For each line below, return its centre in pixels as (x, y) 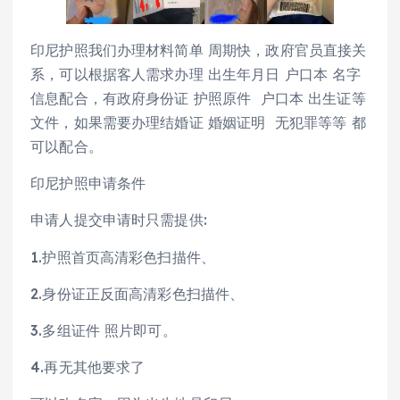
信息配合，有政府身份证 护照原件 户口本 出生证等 (198, 99)
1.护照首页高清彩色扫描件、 (123, 257)
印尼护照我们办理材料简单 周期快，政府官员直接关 (199, 50)
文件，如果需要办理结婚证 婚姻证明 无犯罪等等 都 (198, 123)
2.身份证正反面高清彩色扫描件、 (137, 293)
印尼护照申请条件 (88, 183)
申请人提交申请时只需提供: (119, 220)
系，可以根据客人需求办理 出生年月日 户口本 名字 (196, 75)
